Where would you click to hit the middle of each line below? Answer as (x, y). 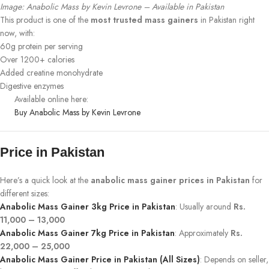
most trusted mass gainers (144, 20)
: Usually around (204, 206)
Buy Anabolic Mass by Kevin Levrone (77, 112)
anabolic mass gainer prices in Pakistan (170, 180)
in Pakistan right (226, 20)
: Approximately (203, 233)
